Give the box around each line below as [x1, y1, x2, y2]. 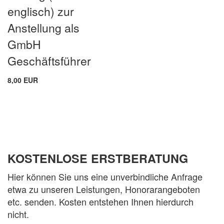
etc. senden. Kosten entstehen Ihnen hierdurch [7, 194, 193, 208]
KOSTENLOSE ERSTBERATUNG [7, 149, 188, 166]
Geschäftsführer [7, 52, 91, 69]
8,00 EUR [7, 74, 38, 85]
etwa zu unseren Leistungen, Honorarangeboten [7, 182, 200, 195]
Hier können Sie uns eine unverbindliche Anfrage [7, 169, 202, 183]
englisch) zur [7, 2, 74, 19]
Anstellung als [7, 19, 79, 36]
